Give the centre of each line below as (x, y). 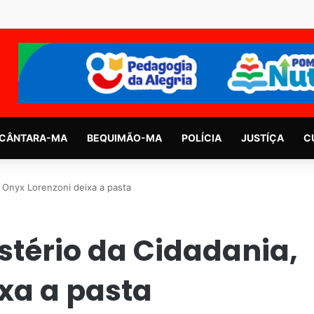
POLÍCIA (201, 137)
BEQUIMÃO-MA (124, 137)
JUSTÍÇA (262, 137)
